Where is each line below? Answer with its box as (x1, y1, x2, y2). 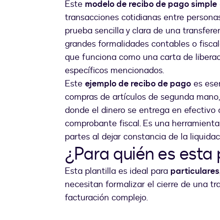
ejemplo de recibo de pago (85, 78, 191, 90)
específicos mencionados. (65, 64, 164, 77)
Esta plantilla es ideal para (65, 165, 170, 178)
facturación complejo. (65, 192, 148, 204)
